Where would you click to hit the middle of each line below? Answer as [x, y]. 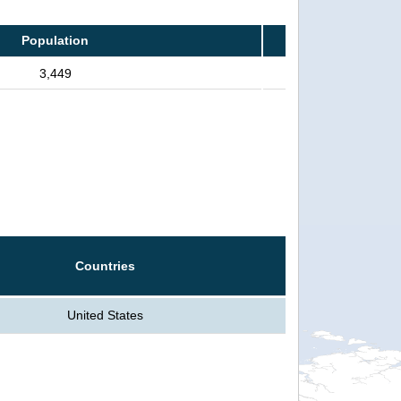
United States [105, 315]
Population [55, 40]
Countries [105, 265]
